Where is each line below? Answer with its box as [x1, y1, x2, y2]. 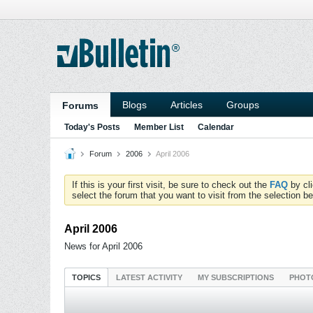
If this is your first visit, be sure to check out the [72, 180, 270, 190]
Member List [134, 122, 184, 132]
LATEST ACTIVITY [116, 273, 182, 282]
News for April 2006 [64, 241, 143, 252]
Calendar [198, 122, 234, 132]
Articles [170, 99, 203, 110]
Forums [62, 100, 99, 111]
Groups [226, 99, 259, 110]
